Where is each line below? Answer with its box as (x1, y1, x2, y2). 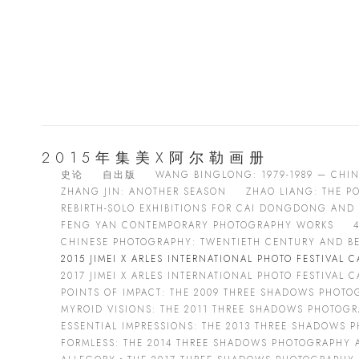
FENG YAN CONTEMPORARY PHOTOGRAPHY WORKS (61, 219, 334, 232)
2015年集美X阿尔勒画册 (42, 147, 269, 168)
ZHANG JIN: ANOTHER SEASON (61, 185, 227, 198)
